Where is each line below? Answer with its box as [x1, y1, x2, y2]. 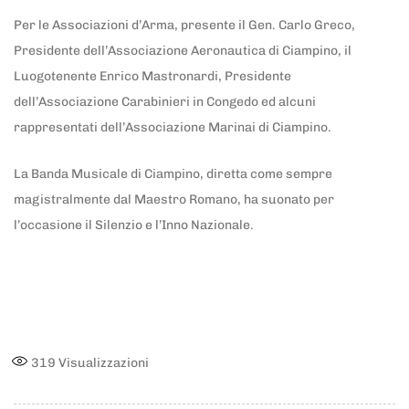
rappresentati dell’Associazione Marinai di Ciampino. [14, 120, 331, 136]
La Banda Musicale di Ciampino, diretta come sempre [14, 165, 332, 182]
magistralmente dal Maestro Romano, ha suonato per [14, 191, 334, 207]
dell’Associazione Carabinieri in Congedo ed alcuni [14, 94, 316, 110]
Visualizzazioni [56, 354, 149, 371]
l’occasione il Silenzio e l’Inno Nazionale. [14, 216, 257, 233]
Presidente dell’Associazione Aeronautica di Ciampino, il [14, 43, 351, 59]
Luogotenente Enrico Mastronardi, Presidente [14, 68, 291, 85]
